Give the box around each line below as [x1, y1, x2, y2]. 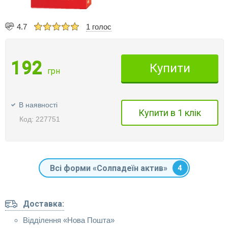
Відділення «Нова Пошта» [23, 216, 115, 224]
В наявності [19, 101, 58, 109]
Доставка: [23, 199, 64, 209]
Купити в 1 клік [138, 107, 201, 118]
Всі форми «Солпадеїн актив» [49, 163, 167, 173]
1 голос [86, 22, 111, 31]
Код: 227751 [19, 115, 60, 123]
